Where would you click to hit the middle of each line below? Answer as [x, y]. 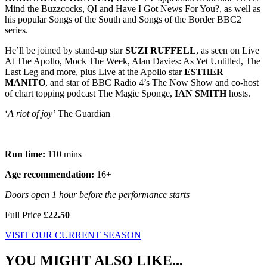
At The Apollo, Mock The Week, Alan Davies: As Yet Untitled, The [133, 61]
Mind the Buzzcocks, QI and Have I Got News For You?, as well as [133, 8]
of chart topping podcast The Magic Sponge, [90, 93]
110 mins [65, 154]
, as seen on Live [228, 50]
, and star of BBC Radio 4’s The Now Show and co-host [152, 82]
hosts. [238, 93]
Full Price [23, 215]
